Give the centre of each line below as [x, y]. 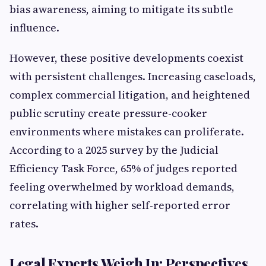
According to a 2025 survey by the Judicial [114, 150]
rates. [24, 224]
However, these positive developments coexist [126, 58]
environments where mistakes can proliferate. [127, 132]
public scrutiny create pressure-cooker [108, 113]
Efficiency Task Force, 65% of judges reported [123, 168]
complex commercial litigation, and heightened [130, 95]
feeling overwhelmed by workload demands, [122, 187]
